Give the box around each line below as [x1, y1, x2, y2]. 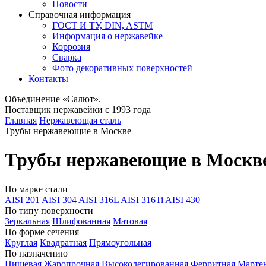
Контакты [28, 74, 68, 84]
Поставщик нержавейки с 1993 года [5, 104, 151, 115]
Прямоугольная [89, 237, 151, 248]
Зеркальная [5, 216, 50, 226]
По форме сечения [5, 226, 79, 237]
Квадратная [40, 237, 87, 248]
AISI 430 [165, 194, 200, 205]
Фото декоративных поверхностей [52, 63, 192, 73]
